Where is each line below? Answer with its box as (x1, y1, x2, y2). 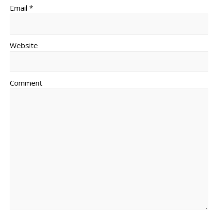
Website (10, 40, 38, 50)
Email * (10, 3, 33, 13)
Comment (10, 78, 42, 88)
